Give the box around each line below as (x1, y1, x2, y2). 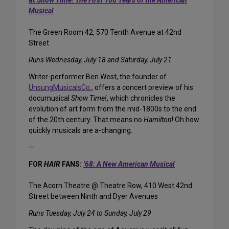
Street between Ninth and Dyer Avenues (29, 192, 158, 201)
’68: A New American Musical (83, 160, 175, 169)
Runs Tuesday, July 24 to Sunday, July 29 (29, 209, 151, 218)
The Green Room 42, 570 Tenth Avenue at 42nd (29, 28, 181, 37)
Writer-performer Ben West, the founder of (29, 73, 167, 81)
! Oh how (172, 116, 199, 124)
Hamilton (144, 116, 172, 124)
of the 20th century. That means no (29, 116, 144, 124)
